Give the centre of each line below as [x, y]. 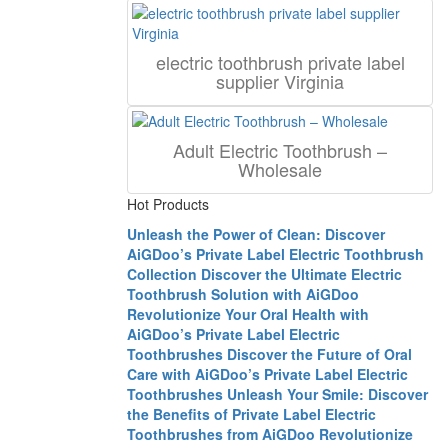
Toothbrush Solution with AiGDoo [243, 293]
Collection [162, 273]
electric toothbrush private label [280, 61]
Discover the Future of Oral [319, 353]
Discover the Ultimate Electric [301, 273]
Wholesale [280, 168]
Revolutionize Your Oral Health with [248, 313]
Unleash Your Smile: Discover [327, 393]
